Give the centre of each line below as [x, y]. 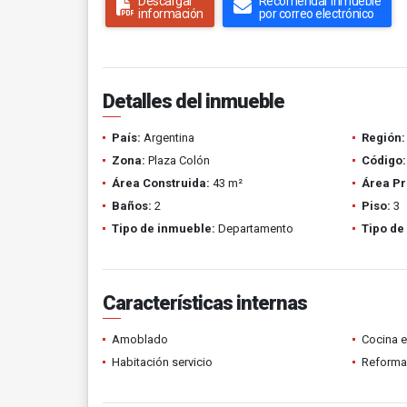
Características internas [205, 303]
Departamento [254, 228]
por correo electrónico [316, 14]
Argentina [168, 138]
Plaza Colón [178, 160]
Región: [383, 138]
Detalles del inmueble [194, 101]
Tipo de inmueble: [164, 228]
